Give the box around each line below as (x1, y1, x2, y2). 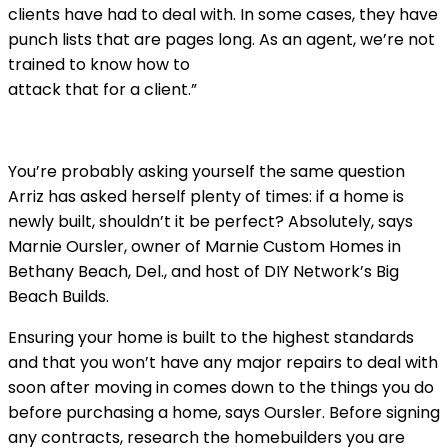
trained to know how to (8, 52, 190, 76)
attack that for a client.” (8, 77, 197, 101)
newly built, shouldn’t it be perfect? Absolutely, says (8, 209, 413, 233)
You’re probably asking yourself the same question (8, 159, 405, 183)
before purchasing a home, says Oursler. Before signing (8, 400, 440, 424)
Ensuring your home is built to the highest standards (8, 325, 414, 349)
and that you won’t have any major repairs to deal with (8, 350, 438, 374)
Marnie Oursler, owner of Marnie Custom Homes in (8, 234, 401, 258)
